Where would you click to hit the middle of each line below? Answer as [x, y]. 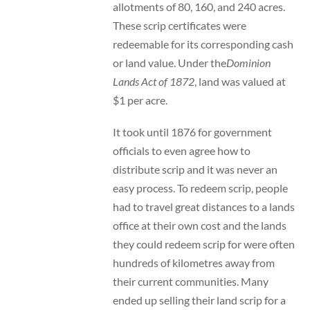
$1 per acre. [140, 100]
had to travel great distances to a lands [203, 207]
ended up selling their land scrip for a [199, 300]
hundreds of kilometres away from [193, 263]
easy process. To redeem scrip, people [200, 188]
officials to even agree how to [181, 151]
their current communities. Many [190, 282]
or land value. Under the [169, 62]
